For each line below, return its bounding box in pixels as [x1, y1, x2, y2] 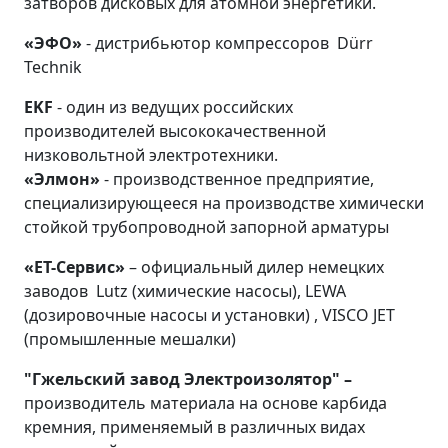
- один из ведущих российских [53, 96, 293, 118]
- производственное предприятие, [100, 168, 374, 190]
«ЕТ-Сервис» [24, 256, 125, 278]
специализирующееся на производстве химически [24, 192, 424, 214]
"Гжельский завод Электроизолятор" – [24, 368, 352, 390]
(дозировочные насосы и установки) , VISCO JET [24, 304, 395, 326]
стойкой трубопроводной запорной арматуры [24, 216, 389, 238]
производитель [24, 392, 146, 414]
